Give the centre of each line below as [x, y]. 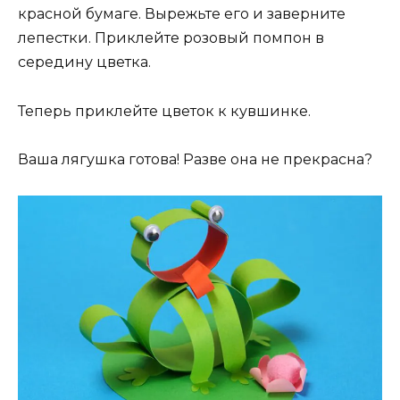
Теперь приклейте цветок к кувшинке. [164, 111]
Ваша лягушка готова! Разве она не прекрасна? [195, 159]
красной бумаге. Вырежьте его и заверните [182, 14]
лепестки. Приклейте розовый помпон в [171, 38]
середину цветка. [84, 62]
